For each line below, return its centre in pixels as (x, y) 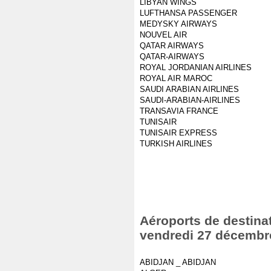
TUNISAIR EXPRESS (178, 133)
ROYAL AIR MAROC (176, 78)
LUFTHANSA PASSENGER (188, 13)
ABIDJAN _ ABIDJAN (178, 262)
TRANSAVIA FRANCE (179, 111)
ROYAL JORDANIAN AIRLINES (196, 67)
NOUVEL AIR (163, 35)
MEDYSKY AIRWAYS (178, 24)
